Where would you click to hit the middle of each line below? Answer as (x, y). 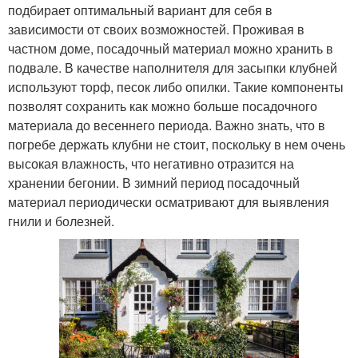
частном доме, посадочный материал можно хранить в (171, 49)
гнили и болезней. (61, 221)
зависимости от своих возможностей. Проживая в (156, 30)
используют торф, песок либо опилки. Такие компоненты (176, 87)
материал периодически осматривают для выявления (169, 202)
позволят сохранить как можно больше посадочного (163, 106)
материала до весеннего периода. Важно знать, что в (167, 125)
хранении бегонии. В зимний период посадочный (154, 183)
